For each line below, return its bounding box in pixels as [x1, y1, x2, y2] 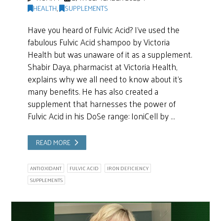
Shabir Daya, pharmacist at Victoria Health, [27, 59, 177, 74]
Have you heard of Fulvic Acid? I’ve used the [27, 22, 180, 37]
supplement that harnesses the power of [27, 96, 176, 111]
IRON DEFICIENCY [107, 163, 148, 173]
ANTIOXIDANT [30, 163, 62, 173]
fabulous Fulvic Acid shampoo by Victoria [27, 35, 170, 50]
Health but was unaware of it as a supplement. [27, 47, 192, 62]
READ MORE [36, 136, 71, 148]
